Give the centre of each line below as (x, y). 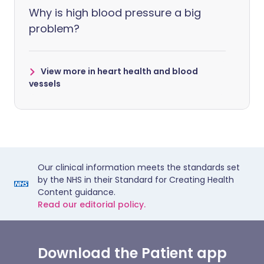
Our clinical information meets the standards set (139, 167)
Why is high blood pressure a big (115, 12)
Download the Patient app (132, 253)
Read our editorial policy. (92, 204)
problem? (54, 28)
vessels (45, 83)
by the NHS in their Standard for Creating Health (136, 179)
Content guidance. (77, 192)
